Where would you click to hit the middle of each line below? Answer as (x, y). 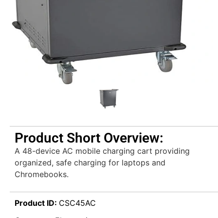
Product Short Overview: (89, 138)
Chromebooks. (42, 174)
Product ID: (37, 203)
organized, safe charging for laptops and (90, 163)
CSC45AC (77, 203)
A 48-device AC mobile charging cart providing (102, 151)
